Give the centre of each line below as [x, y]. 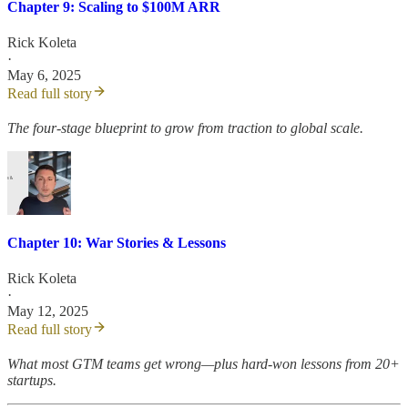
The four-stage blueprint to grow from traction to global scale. [185, 128]
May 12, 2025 [48, 311]
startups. [32, 380]
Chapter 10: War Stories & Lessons [117, 242]
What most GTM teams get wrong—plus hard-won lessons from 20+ [204, 363]
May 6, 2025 [44, 76]
